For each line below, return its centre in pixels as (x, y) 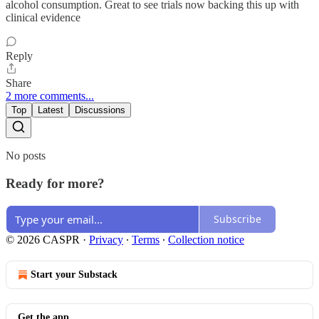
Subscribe (237, 219)
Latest (51, 110)
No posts (26, 156)
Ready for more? (55, 184)
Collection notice (206, 239)
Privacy (106, 239)
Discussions (100, 110)
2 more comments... (50, 96)
